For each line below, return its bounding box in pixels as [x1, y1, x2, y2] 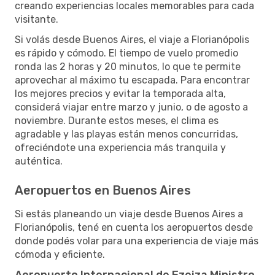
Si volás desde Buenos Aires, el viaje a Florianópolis [15, 33, 249, 45]
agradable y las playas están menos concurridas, [15, 128, 238, 140]
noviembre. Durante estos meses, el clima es [15, 114, 219, 126]
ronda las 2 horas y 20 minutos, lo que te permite [15, 60, 241, 72]
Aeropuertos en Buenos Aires [15, 182, 191, 198]
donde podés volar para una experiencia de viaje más [15, 234, 258, 247]
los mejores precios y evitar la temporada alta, [15, 87, 226, 99]
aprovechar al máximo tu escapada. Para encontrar [15, 74, 250, 86]
